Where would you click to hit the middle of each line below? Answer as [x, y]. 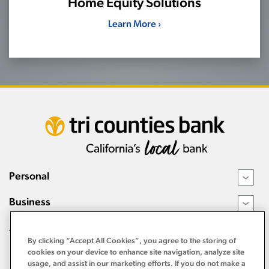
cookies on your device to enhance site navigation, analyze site [136, 252]
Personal [29, 176]
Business [30, 202]
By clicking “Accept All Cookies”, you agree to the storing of [132, 240]
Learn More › [134, 23]
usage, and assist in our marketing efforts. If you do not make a [137, 263]
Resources [33, 253]
